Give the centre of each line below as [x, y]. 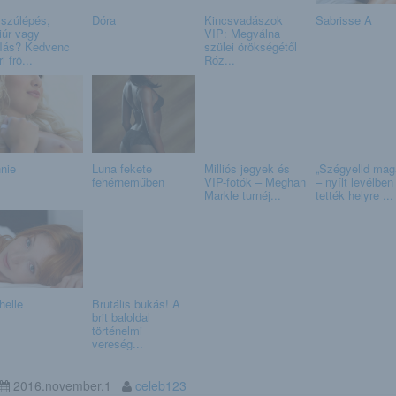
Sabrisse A [344, 19]
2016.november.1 [65, 385]
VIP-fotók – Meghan [255, 181]
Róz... [219, 59]
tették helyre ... [354, 194]
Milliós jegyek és [247, 168]
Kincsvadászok [243, 19]
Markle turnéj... [242, 194]
